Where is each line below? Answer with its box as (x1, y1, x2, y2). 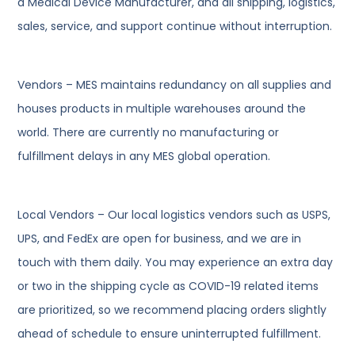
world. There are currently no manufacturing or (17, 124, 280, 141)
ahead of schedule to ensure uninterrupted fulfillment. (17, 326, 322, 342)
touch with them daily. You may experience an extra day (17, 254, 334, 271)
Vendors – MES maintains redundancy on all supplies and (17, 77, 332, 94)
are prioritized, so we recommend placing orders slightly (17, 302, 327, 319)
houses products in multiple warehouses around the (17, 101, 307, 117)
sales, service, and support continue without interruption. (17, 18, 333, 35)
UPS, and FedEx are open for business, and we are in (17, 231, 302, 247)
